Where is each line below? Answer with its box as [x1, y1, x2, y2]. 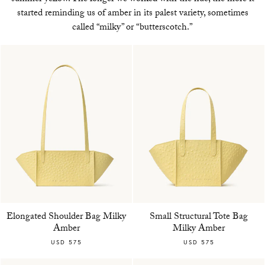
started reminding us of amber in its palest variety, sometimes [17, 6, 248, 22]
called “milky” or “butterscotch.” [72, 20, 193, 37]
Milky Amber [173, 221, 225, 237]
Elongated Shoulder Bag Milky [7, 209, 126, 225]
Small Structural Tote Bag [150, 209, 248, 225]
